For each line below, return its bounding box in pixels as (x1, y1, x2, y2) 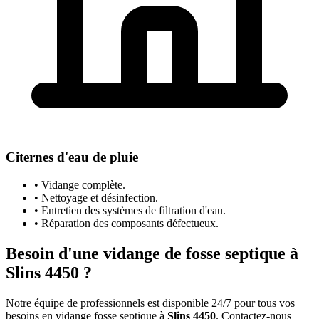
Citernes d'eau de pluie (6, 150, 138, 165)
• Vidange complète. (34, 179, 125, 192)
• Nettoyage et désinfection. (34, 192, 158, 204)
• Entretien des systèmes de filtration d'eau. (34, 204, 226, 217)
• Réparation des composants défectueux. (34, 217, 219, 230)
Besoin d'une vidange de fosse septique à (6, 244, 298, 263)
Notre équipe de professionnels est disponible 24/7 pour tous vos (6, 296, 295, 309)
